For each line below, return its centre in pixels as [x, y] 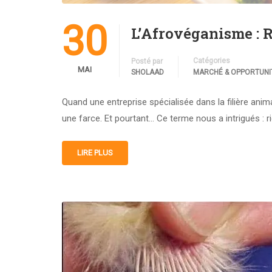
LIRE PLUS [95, 152]
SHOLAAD [148, 72]
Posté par [147, 61]
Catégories [212, 60]
